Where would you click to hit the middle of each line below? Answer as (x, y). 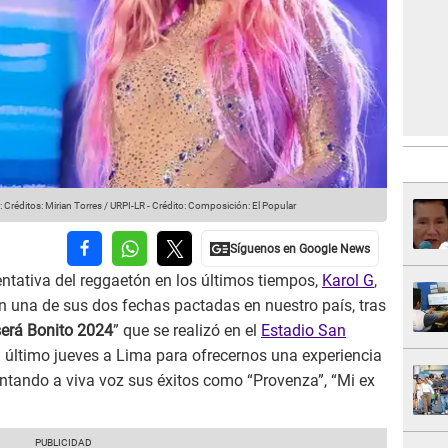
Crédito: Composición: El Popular (224, 206)
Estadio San (303, 331)
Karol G (348, 281)
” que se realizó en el (187, 331)
